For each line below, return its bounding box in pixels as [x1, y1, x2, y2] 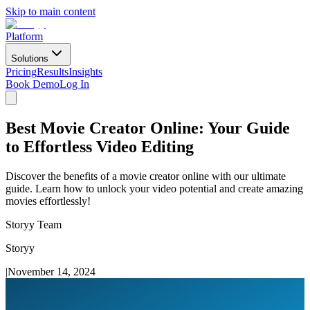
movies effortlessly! [6, 194, 91, 207]
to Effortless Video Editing [6, 137, 194, 156]
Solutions [11, 53, 48, 64]
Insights [69, 66, 102, 77]
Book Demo [6, 78, 60, 90]
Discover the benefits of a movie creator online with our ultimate [6, 170, 286, 182]
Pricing [6, 66, 37, 77]
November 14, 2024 [8, 265, 95, 277]
